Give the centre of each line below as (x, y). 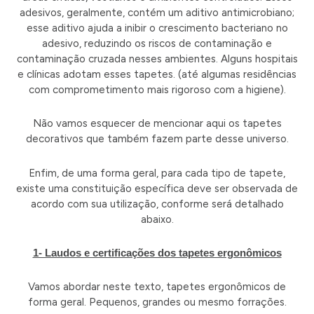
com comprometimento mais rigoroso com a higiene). (157, 90)
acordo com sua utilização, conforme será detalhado (157, 204)
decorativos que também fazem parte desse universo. (157, 139)
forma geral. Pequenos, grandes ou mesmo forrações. (157, 302)
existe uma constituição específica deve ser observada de (157, 188)
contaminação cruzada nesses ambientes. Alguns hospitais (157, 59)
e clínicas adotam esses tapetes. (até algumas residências (157, 75)
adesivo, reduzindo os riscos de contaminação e (157, 44)
